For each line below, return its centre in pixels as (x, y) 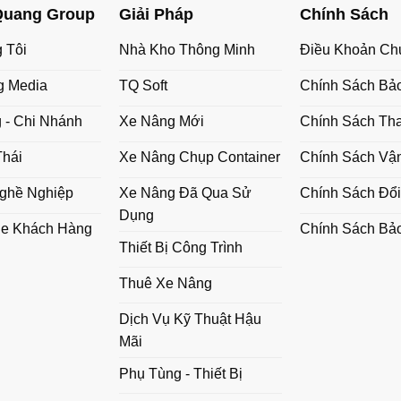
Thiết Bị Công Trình (180, 247)
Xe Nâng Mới (161, 122)
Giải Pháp (156, 14)
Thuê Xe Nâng (165, 283)
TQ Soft (143, 86)
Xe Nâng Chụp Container (199, 158)
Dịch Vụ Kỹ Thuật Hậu (190, 319)
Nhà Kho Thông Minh (187, 50)
